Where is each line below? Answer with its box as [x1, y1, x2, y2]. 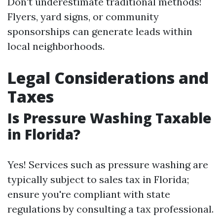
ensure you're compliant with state [7, 188, 170, 200]
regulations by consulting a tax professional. [7, 203, 214, 215]
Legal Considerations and [7, 67, 209, 88]
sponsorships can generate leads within [7, 25, 192, 37]
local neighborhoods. [7, 40, 105, 52]
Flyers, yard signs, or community [7, 10, 159, 23]
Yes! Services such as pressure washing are [7, 158, 208, 171]
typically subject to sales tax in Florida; [7, 173, 189, 185]
